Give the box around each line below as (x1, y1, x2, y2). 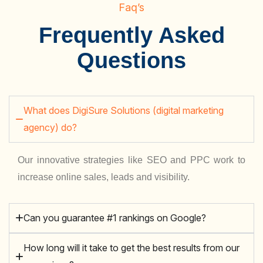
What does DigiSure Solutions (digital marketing (23, 104, 224, 117)
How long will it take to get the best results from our (23, 242, 240, 254)
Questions (77, 48, 186, 73)
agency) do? (23, 122, 77, 134)
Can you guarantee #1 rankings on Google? (23, 212, 206, 224)
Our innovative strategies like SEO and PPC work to (18, 155, 245, 166)
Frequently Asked (38, 23, 225, 48)
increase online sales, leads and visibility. (18, 172, 190, 183)
